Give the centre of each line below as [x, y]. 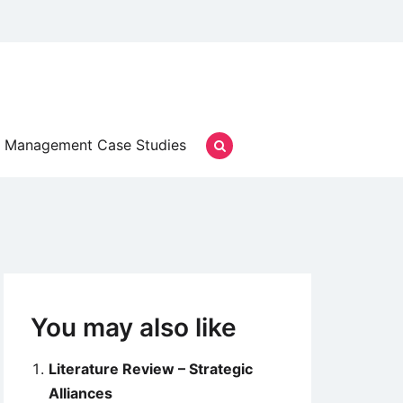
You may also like [134, 327]
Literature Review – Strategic [151, 369]
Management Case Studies [95, 145]
